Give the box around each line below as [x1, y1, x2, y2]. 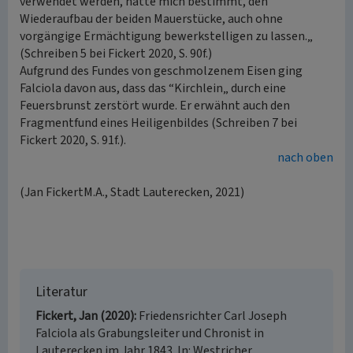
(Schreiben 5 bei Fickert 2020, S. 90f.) [20, 45, 212, 62]
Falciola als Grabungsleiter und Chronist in [35, 325, 264, 342]
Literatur [35, 282, 87, 302]
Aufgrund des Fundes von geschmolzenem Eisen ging [20, 62, 303, 80]
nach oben [277, 149, 333, 166]
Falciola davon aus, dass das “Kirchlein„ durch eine [20, 80, 286, 97]
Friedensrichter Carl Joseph [139, 307, 287, 325]
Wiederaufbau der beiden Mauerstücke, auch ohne [20, 10, 283, 28]
